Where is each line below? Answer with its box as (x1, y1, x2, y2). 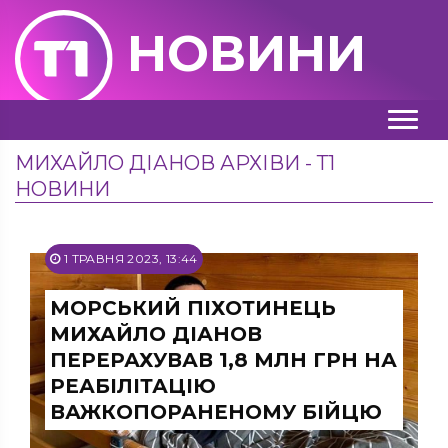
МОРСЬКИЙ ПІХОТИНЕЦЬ (50, 296, 336, 320)
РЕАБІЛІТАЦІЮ (50, 374, 216, 398)
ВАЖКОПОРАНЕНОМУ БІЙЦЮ (50, 400, 382, 424)
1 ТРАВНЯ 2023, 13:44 (60, 251, 198, 266)
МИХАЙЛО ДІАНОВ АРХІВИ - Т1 (15, 151, 335, 175)
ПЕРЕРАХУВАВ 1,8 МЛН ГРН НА (50, 348, 397, 372)
